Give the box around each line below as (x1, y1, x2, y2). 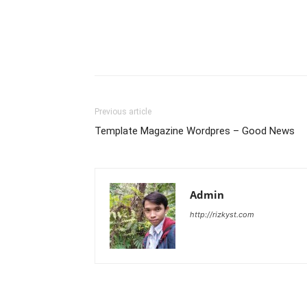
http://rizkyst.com (190, 210, 254, 219)
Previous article (95, 107, 151, 116)
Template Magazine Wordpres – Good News (95, 125, 295, 137)
